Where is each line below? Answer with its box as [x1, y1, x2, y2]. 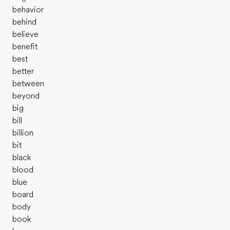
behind [12, 17, 36, 27]
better [12, 67, 34, 76]
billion [12, 128, 33, 138]
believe [12, 30, 39, 39]
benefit [12, 42, 37, 51]
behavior [12, 5, 44, 14]
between [12, 79, 44, 88]
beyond [12, 91, 40, 101]
